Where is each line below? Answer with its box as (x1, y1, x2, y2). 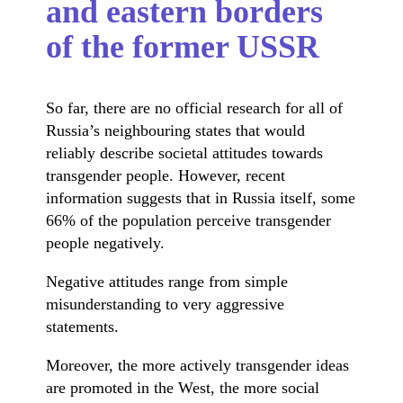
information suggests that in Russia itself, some (46, 188, 356, 207)
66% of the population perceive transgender (46, 210, 332, 229)
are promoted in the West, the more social (46, 378, 320, 397)
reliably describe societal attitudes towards (46, 143, 324, 162)
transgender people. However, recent (46, 166, 286, 184)
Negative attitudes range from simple (46, 272, 289, 291)
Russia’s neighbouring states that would (46, 121, 306, 139)
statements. (46, 317, 120, 336)
